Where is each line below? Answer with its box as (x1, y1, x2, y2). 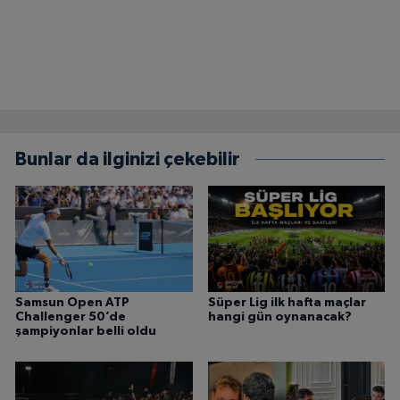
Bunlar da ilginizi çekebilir (15, 149, 240, 169)
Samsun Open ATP (15, 296, 129, 310)
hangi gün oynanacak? (207, 311, 352, 324)
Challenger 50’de (15, 311, 126, 324)
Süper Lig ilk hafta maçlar (207, 296, 366, 310)
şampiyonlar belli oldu (15, 325, 156, 338)
